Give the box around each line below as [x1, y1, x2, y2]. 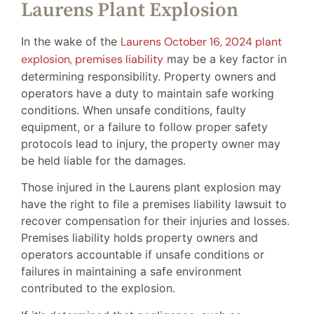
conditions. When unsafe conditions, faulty [21, 102, 246, 117]
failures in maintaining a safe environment [21, 264, 242, 279]
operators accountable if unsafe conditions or [21, 247, 264, 262]
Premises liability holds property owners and [21, 231, 258, 245]
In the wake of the [21, 34, 121, 48]
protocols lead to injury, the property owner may [21, 136, 280, 151]
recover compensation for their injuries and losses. [21, 214, 289, 228]
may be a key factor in [163, 51, 287, 66]
